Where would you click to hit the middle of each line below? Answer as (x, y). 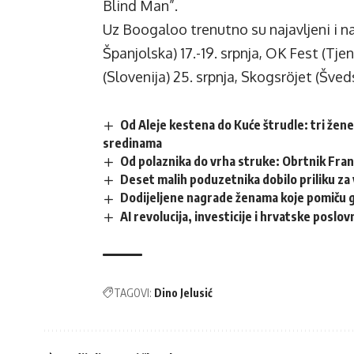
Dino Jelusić (183, 292)
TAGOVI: (133, 292)
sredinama (132, 143)
